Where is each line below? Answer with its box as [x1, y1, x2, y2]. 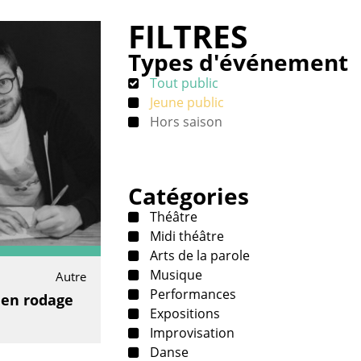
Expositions [147, 305, 221, 323]
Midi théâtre [147, 227, 225, 246]
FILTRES [128, 15, 248, 58]
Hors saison [147, 113, 223, 131]
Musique [147, 266, 203, 284]
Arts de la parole [147, 247, 251, 265]
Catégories [128, 180, 250, 212]
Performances [147, 285, 237, 304]
